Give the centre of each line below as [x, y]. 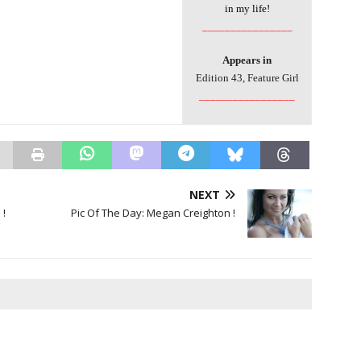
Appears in [247, 60]
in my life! [247, 8]
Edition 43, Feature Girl [247, 77]
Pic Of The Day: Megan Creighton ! [154, 212]
